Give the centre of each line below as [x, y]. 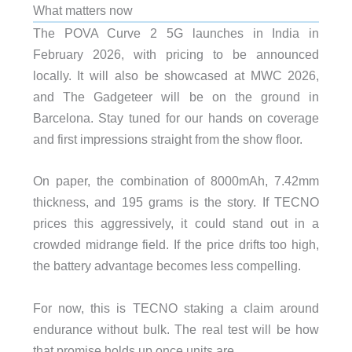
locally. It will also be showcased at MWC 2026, [176, 76]
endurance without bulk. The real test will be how [176, 329]
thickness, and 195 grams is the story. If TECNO [176, 202]
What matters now [82, 11]
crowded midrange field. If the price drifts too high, [176, 245]
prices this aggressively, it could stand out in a [176, 224]
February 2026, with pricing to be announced [176, 55]
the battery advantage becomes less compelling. [167, 266]
